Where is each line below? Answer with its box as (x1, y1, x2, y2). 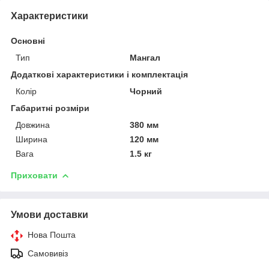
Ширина (16, 134, 47, 144)
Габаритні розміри (11, 103, 89, 113)
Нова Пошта (28, 229, 76, 240)
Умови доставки (11, 209, 88, 220)
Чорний (130, 86, 163, 96)
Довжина (16, 119, 50, 130)
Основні (11, 35, 45, 46)
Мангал (130, 52, 161, 62)
